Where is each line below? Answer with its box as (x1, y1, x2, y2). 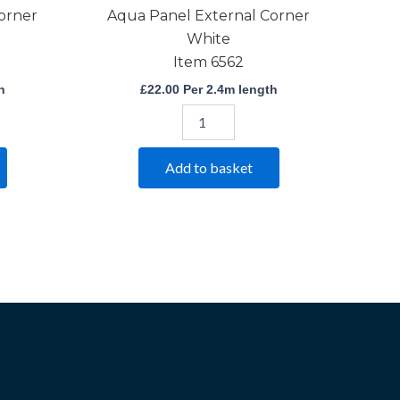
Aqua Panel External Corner (107, 7, 310, 25)
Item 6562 (173, 54, 244, 71)
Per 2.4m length (179, 82, 278, 97)
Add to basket (164, 158, 253, 176)
